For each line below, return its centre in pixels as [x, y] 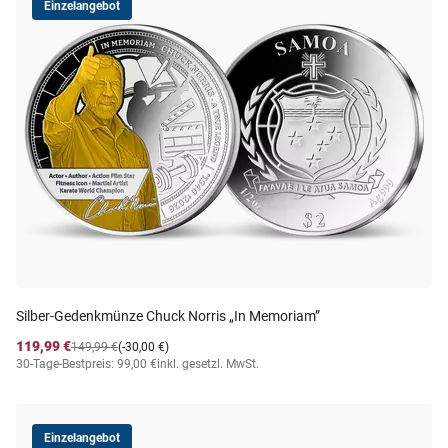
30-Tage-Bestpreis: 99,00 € [86, 364]
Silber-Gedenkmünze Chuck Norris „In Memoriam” [168, 316]
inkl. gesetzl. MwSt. [208, 364]
